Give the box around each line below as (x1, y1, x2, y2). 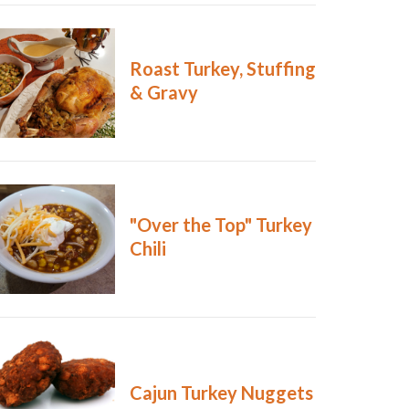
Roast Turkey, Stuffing (129, 58, 316, 80)
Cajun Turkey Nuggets (129, 382, 313, 404)
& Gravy (129, 81, 198, 104)
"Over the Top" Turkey (129, 214, 312, 236)
